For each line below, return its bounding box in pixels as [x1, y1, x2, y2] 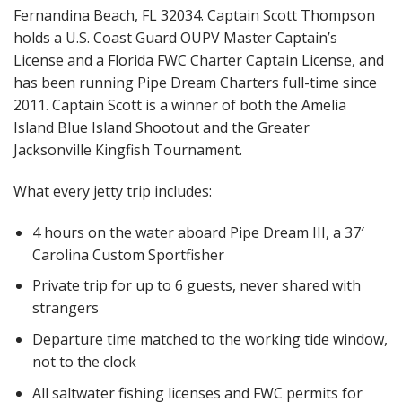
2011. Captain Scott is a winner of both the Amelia [13, 95, 346, 116]
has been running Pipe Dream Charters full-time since [13, 73, 377, 93]
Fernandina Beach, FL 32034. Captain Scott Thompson [13, 5, 375, 26]
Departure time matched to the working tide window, [31, 329, 388, 350]
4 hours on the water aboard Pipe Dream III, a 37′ [31, 222, 364, 242]
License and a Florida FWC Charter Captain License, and [13, 50, 384, 71]
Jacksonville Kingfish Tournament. [13, 140, 242, 161]
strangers [31, 298, 99, 319]
